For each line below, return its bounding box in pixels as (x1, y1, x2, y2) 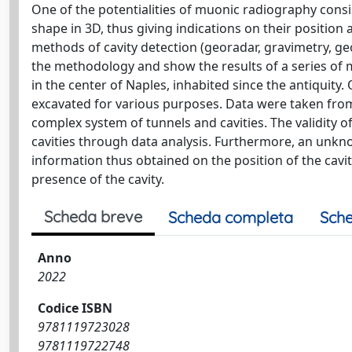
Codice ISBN (38, 299, 112, 317)
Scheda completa (168, 207, 293, 227)
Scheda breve (44, 207, 142, 226)
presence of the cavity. (31, 170, 164, 188)
